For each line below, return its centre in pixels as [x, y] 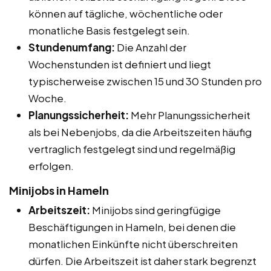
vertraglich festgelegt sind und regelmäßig [132, 149]
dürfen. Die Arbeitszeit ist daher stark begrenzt [142, 260]
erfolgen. [51, 165]
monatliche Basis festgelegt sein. [109, 30]
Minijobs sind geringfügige [155, 210]
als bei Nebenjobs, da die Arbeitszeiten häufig [140, 132]
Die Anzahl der [151, 47]
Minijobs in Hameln [59, 190]
